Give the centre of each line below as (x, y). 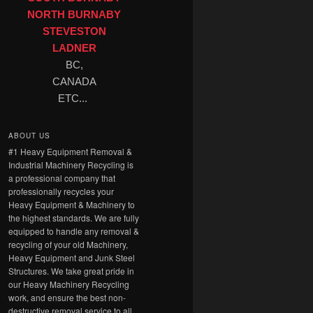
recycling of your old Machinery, (68, 244)
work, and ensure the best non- (67, 297)
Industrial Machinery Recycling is (71, 164)
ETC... (74, 99)
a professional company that (62, 177)
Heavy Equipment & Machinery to (72, 204)
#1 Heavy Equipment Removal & (70, 151)
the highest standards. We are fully (74, 217)
